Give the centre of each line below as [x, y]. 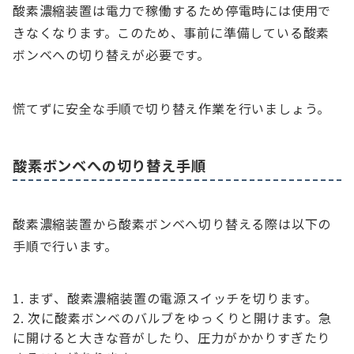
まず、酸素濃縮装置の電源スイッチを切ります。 [173, 298]
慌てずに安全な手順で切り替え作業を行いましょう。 [172, 108]
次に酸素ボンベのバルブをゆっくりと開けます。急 [180, 317]
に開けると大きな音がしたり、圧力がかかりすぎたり [172, 337]
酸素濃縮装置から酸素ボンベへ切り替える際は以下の [172, 223]
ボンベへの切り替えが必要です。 [111, 54]
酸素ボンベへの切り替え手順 [109, 165]
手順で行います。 [65, 245]
